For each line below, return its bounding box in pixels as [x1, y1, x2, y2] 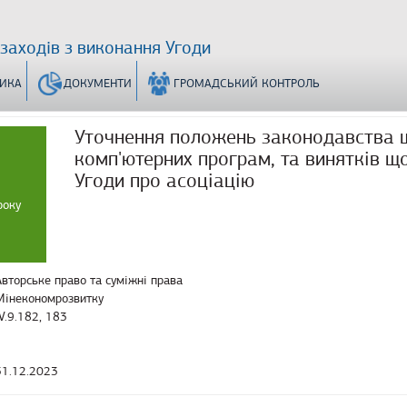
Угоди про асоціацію [74, 168, 254, 193]
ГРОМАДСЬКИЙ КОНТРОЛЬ [174, 76, 320, 91]
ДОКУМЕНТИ [64, 76, 132, 91]
